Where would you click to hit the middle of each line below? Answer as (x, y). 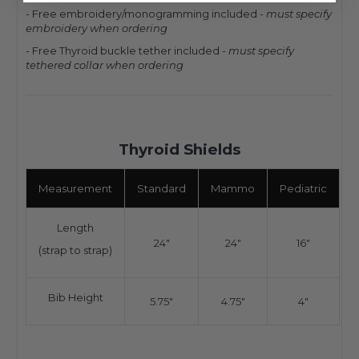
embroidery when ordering (98, 28)
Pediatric (303, 188)
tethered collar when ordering (106, 65)
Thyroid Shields (179, 149)
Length (75, 227)
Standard (161, 188)
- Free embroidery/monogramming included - (146, 13)
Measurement (75, 188)
